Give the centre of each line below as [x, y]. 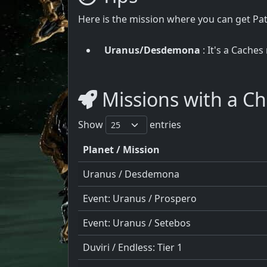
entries [164, 124]
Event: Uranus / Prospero [140, 198]
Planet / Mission [121, 149]
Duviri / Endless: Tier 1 [133, 247]
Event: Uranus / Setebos [137, 223]
